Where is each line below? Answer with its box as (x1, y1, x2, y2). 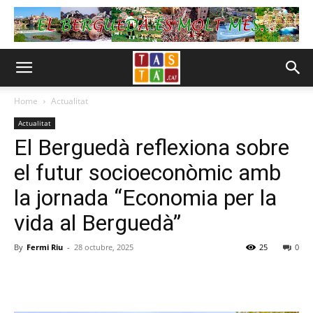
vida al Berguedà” (14, 210, 181, 236)
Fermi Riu (27, 242, 63, 252)
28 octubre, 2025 (74, 242, 133, 252)
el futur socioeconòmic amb (14, 159, 281, 186)
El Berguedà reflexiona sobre (14, 134, 289, 161)
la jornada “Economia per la (14, 184, 277, 211)
